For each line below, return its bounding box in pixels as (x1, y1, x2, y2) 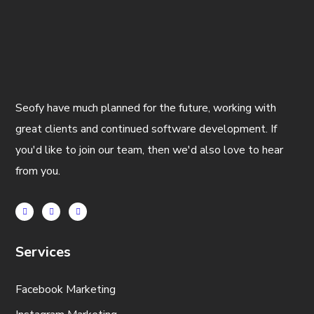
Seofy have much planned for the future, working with (15, 100, 277, 116)
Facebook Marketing (15, 282, 116, 297)
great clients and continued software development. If (15, 121, 278, 137)
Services (15, 243, 71, 261)
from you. (15, 163, 61, 179)
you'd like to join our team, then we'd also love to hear (15, 142, 284, 158)
